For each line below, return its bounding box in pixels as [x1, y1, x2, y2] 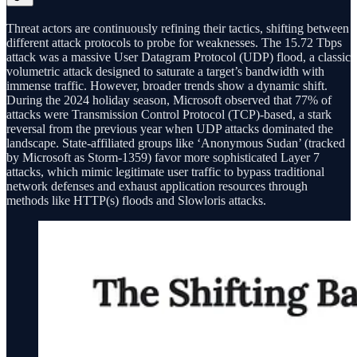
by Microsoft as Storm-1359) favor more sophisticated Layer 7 [6, 150, 320, 164]
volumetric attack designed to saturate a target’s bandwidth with [6, 64, 324, 78]
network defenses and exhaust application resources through [6, 178, 308, 193]
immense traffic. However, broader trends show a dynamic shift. [6, 78, 328, 92]
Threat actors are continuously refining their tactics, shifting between [6, 21, 349, 35]
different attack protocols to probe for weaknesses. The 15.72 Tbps [6, 35, 342, 49]
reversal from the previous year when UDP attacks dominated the [6, 121, 333, 135]
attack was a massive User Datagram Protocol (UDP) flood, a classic [6, 49, 351, 64]
